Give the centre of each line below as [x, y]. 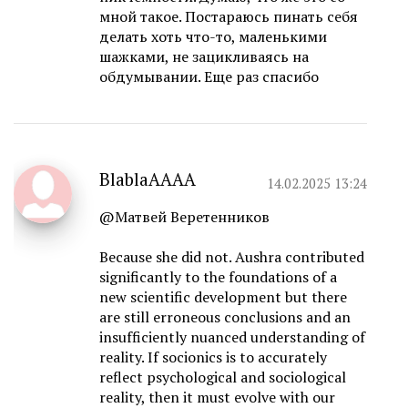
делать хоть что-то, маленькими [213, 37]
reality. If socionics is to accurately [213, 357]
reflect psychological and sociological [223, 377]
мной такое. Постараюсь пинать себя [229, 17]
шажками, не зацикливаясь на [204, 57]
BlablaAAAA [148, 179]
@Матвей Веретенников [184, 217]
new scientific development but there [223, 297]
